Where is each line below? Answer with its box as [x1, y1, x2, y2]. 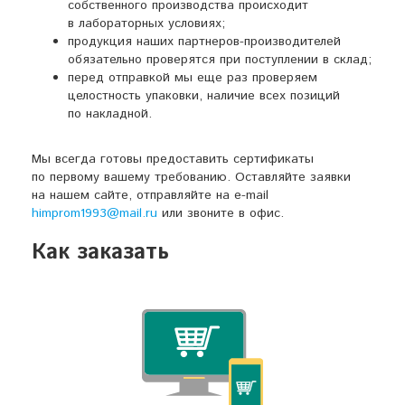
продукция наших [68, 33, 178, 51]
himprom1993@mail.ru [32, 204, 157, 222]
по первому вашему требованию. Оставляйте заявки [32, 168, 351, 186]
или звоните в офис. [157, 204, 284, 222]
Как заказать [32, 237, 169, 268]
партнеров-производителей [178, 33, 341, 51]
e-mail [234, 186, 268, 204]
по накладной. [68, 105, 152, 123]
